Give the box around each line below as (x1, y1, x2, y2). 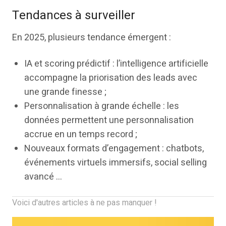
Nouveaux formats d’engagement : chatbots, (24, 142, 204, 155)
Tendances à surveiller (12, 7, 135, 24)
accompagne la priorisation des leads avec (24, 71, 197, 85)
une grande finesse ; (24, 85, 106, 99)
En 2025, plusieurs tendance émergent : (12, 31, 171, 44)
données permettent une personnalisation (24, 114, 194, 127)
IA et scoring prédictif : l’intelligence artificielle (24, 57, 208, 71)
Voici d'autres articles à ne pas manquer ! (12, 197, 157, 209)
